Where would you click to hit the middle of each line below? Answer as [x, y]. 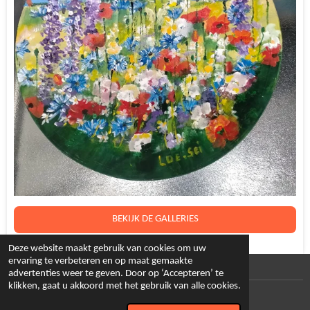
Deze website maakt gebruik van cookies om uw [107, 249]
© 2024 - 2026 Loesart [51, 293]
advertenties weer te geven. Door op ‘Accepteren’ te [116, 274]
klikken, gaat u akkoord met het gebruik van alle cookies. [125, 286]
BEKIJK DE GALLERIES [155, 219]
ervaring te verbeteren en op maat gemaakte [100, 261]
